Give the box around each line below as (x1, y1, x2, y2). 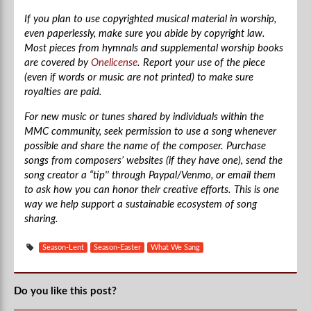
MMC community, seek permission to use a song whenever (24, 126, 276, 137)
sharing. (24, 213, 58, 224)
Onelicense (91, 57, 137, 68)
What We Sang (150, 243, 200, 251)
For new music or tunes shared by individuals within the (24, 111, 264, 122)
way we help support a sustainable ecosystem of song (24, 199, 257, 210)
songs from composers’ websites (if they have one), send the (24, 155, 283, 166)
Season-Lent (42, 243, 84, 251)
